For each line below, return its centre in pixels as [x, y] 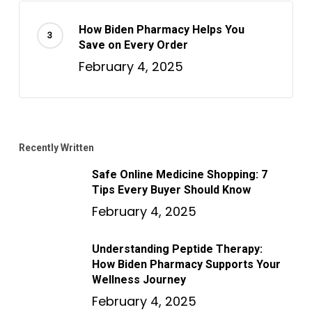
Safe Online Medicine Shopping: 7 [179, 174]
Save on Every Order [133, 45]
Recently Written [56, 148]
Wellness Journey [139, 280]
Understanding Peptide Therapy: [177, 249]
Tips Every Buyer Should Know [171, 190]
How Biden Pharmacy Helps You [161, 30]
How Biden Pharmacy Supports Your [186, 264]
